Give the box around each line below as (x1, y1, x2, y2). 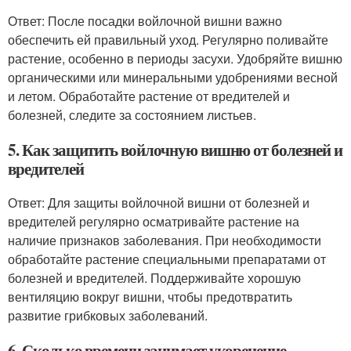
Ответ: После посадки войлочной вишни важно (8, 12, 282, 30)
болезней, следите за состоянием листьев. (8, 106, 256, 124)
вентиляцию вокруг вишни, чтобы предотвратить (8, 288, 292, 306)
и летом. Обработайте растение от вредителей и (8, 87, 290, 105)
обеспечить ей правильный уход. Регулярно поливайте (8, 31, 328, 49)
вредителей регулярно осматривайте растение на (8, 212, 299, 230)
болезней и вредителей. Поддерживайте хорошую (8, 269, 301, 287)
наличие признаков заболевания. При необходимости (8, 231, 321, 249)
